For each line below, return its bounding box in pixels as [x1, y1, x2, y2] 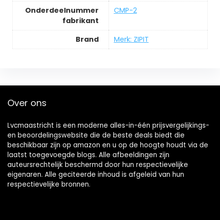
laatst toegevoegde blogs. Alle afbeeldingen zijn [7, 150, 169, 160]
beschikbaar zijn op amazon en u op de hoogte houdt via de [7, 140, 208, 150]
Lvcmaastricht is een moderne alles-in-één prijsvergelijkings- [7, 120, 209, 130]
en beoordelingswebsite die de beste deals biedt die [7, 130, 185, 140]
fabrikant [62, 15, 99, 26]
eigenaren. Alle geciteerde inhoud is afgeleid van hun [7, 169, 184, 179]
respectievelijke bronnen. [7, 179, 90, 189]
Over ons [7, 96, 47, 109]
